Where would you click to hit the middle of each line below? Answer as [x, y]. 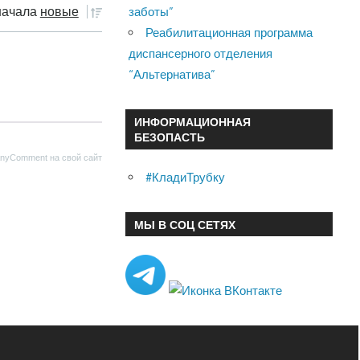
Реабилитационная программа [229, 33]
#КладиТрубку [186, 178]
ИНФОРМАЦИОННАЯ [192, 122]
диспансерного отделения [201, 54]
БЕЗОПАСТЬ [169, 137]
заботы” [151, 12]
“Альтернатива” [172, 75]
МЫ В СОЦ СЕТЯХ [184, 224]
